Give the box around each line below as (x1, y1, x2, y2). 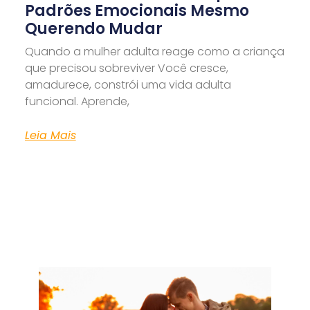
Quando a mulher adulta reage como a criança (24, 44, 284, 60)
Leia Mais (24, 127, 76, 144)
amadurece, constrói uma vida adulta (24, 77, 231, 93)
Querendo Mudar (24, 18, 163, 40)
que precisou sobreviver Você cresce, (24, 60, 228, 77)
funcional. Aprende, (24, 93, 129, 110)
